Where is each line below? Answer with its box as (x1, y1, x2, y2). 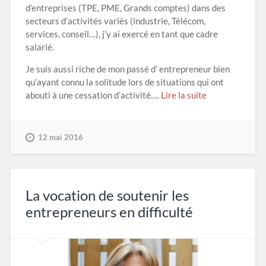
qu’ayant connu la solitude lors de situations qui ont (25, 76, 224, 87)
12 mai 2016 (37, 132, 83, 142)
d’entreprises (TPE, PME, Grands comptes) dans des (25, 2, 226, 13)
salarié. (25, 41, 54, 52)
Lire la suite (160, 89, 207, 100)
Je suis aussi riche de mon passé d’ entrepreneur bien (25, 63, 230, 74)
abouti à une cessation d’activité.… (25, 89, 161, 100)
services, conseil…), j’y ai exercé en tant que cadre (25, 28, 218, 39)
